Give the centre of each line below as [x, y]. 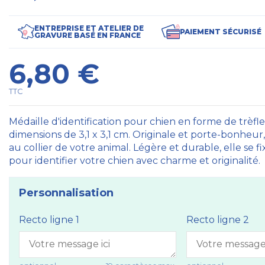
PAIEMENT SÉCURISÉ [221, 31]
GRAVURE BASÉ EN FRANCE [87, 35]
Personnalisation [66, 193]
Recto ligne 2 [217, 219]
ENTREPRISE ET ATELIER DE [89, 28]
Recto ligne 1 [49, 219]
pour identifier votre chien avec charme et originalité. [134, 160]
